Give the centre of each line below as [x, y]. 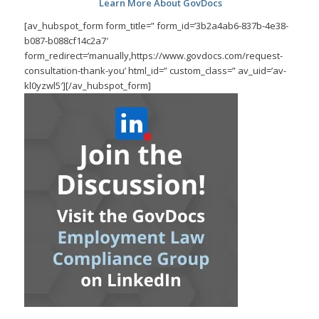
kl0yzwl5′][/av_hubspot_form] [87, 85]
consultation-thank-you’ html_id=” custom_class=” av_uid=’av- [155, 70]
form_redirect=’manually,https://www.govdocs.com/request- [153, 55]
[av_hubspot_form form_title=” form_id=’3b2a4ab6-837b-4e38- [156, 25]
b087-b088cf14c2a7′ [66, 40]
